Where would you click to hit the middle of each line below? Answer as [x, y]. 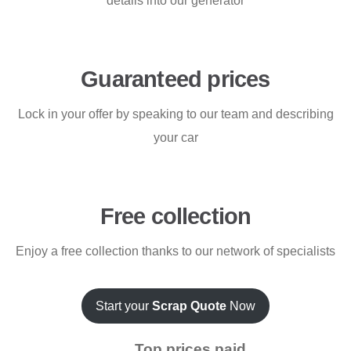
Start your [124, 306]
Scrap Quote [189, 306]
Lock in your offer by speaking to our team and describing [175, 114]
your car [175, 138]
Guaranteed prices [175, 79]
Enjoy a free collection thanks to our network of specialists [175, 251]
